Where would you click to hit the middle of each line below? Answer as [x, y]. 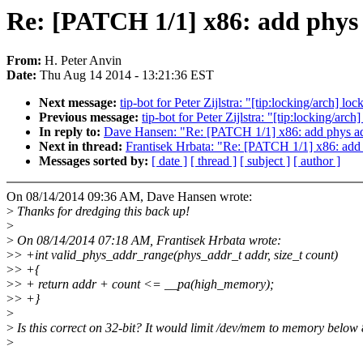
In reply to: [71, 132]
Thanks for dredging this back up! [102, 211]
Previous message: [90, 117]
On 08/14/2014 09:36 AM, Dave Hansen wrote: [129, 197]
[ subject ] [265, 161]
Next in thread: [82, 147]
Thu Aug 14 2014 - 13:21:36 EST [127, 75]
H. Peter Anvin [83, 61]
